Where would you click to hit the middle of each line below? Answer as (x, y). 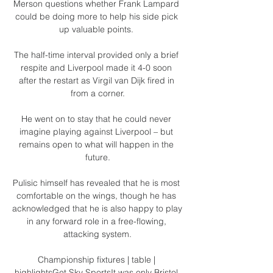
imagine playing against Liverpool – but (96, 131)
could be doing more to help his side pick (96, 16)
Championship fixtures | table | (96, 259)
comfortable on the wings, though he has (96, 195)
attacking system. (97, 234)
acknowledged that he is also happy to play (97, 208)
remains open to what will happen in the (96, 144)
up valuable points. (97, 29)
